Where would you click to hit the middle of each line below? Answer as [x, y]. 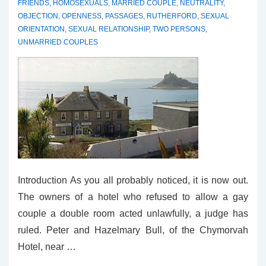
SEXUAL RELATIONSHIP [109, 29]
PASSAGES [124, 16]
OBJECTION [38, 16]
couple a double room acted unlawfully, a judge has [133, 213]
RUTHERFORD [172, 16]
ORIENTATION [41, 29]
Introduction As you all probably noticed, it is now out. [133, 180]
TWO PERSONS [179, 29]
